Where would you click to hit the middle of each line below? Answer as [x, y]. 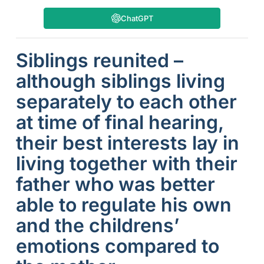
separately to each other [126, 102]
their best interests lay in [127, 143]
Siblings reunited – [99, 61]
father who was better [115, 184]
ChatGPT [137, 19]
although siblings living [120, 81]
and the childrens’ [97, 226]
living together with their [126, 164]
